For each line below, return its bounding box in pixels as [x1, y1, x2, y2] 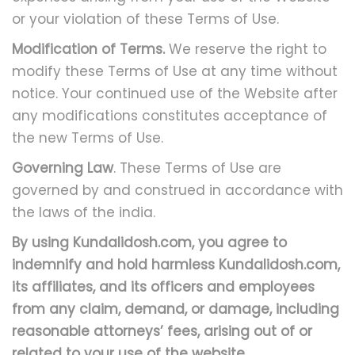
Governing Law [12, 158, 113, 177]
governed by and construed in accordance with [12, 181, 343, 200]
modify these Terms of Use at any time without [12, 62, 338, 81]
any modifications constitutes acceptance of [12, 106, 327, 125]
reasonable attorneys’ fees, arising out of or [12, 322, 312, 341]
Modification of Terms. [12, 40, 165, 59]
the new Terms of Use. [12, 128, 163, 147]
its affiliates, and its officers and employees [12, 277, 315, 296]
